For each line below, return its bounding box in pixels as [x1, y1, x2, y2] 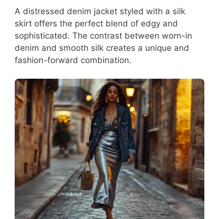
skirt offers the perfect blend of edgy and [15, 18, 178, 28]
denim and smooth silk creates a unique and [15, 43, 189, 53]
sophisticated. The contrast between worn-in [15, 30, 192, 41]
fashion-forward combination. [15, 55, 131, 65]
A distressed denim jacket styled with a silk [15, 6, 185, 16]
